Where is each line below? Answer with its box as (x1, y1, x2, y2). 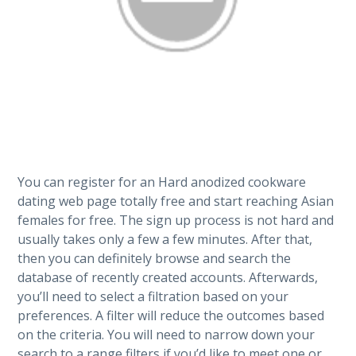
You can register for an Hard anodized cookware (17, 172, 307, 191)
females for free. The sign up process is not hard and (17, 211, 335, 229)
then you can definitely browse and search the (17, 249, 292, 267)
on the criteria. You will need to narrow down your (17, 325, 315, 343)
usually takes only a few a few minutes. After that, (17, 230, 313, 248)
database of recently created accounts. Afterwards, (17, 268, 319, 286)
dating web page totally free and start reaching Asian (17, 192, 335, 210)
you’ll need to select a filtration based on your (17, 287, 289, 305)
